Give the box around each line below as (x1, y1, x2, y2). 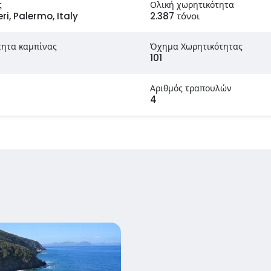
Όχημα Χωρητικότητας (150, 40, 243, 53)
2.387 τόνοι (150, 9, 200, 22)
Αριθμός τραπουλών (150, 82, 232, 94)
